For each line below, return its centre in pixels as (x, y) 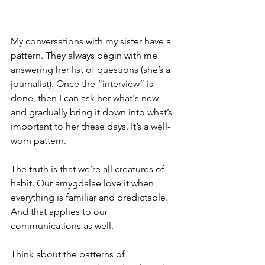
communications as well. (62, 226)
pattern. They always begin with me (85, 56)
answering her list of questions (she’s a (92, 70)
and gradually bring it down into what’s (93, 112)
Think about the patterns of (69, 254)
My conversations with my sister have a (92, 41)
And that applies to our (60, 212)
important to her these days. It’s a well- (91, 127)
